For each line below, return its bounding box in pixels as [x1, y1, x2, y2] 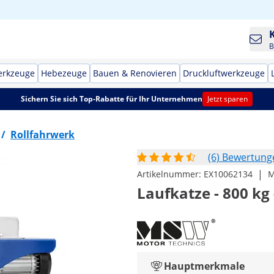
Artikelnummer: [137, 168, 204, 180]
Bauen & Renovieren [93, 67, 177, 79]
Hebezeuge [41, 67, 87, 79]
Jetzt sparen [207, 94, 248, 104]
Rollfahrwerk [10, 128, 75, 141]
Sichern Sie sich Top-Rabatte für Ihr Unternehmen [21, 94, 203, 104]
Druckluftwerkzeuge [183, 67, 265, 79]
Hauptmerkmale [164, 259, 245, 273]
